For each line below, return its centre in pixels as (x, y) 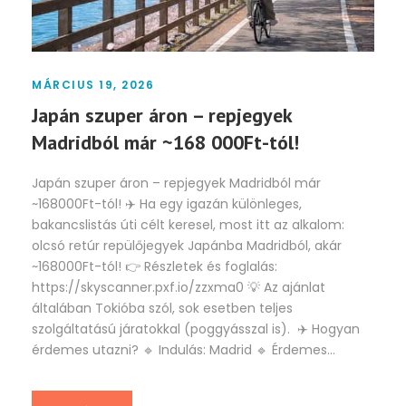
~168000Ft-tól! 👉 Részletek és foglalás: (155, 267)
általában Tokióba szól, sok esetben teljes (162, 309)
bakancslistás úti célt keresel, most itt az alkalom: (188, 225)
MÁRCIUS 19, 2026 (93, 85)
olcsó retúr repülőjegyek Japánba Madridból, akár (187, 246)
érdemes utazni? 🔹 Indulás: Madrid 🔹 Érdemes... (184, 350)
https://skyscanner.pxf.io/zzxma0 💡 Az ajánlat (179, 288)
